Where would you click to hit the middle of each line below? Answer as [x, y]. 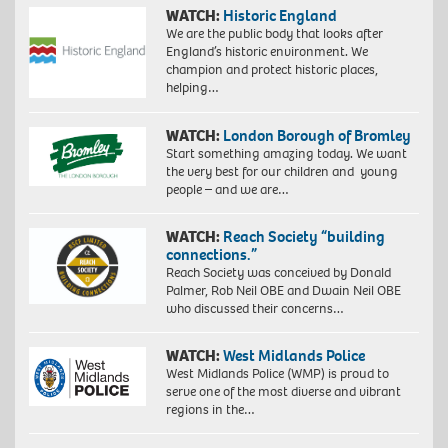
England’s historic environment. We [266, 52]
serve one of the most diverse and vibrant [283, 392]
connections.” [211, 255]
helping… [192, 88]
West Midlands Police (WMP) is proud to [277, 374]
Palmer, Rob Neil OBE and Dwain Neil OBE [283, 291]
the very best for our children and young [281, 172]
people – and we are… [227, 190]
